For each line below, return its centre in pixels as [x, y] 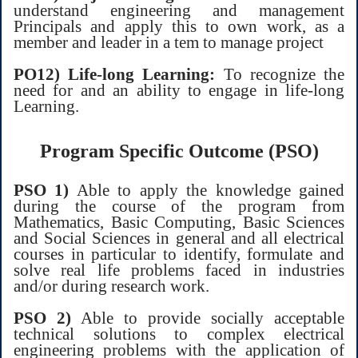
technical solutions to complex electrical [179, 333]
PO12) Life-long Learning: [115, 74]
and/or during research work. [111, 285]
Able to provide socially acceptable [208, 317]
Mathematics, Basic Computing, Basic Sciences [179, 221]
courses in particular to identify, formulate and [179, 253]
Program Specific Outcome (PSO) [179, 151]
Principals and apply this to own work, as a [179, 26]
